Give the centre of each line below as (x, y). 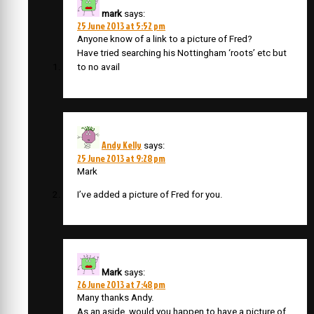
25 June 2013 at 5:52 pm (121, 26)
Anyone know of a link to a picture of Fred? (165, 39)
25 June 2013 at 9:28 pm (121, 158)
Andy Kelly (122, 144)
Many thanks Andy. (116, 298)
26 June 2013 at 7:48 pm (121, 285)
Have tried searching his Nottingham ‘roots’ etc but (182, 53)
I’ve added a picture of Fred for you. (150, 194)
